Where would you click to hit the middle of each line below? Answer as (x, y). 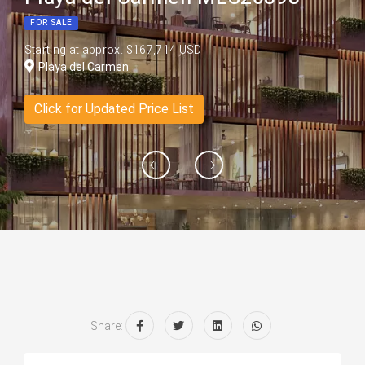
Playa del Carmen (83, 67)
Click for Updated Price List (114, 109)
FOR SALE (51, 22)
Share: (106, 326)
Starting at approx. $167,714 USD (113, 50)
